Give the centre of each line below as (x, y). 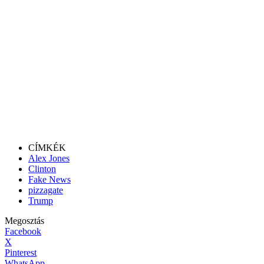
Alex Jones (49, 158)
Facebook (23, 231)
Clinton (42, 169)
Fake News (49, 179)
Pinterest (21, 252)
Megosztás (24, 220)
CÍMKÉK (47, 147)
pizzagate (46, 190)
